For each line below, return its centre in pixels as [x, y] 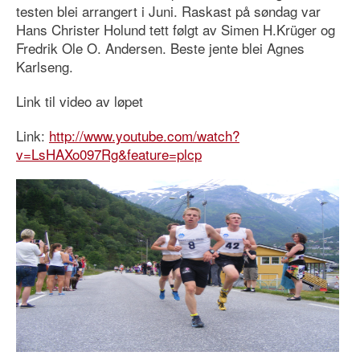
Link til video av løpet [80, 101]
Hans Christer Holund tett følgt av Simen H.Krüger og [176, 29]
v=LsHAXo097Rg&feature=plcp [109, 154]
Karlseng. [45, 66]
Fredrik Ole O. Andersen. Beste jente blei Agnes [160, 48]
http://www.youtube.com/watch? [144, 135]
